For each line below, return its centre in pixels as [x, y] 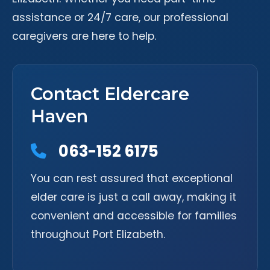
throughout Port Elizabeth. [98, 234]
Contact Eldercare [110, 94]
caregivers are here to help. [84, 36]
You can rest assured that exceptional [132, 178]
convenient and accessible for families [134, 216]
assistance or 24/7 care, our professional [120, 17]
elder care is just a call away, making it [133, 197]
